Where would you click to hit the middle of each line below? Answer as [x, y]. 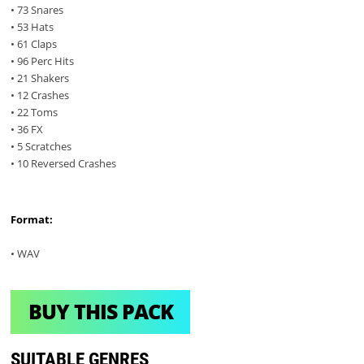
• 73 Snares [37, 10]
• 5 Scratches [41, 147]
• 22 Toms [35, 113]
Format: [32, 219]
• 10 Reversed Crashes [64, 164]
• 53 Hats [32, 27]
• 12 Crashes [40, 95]
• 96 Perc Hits [43, 61]
